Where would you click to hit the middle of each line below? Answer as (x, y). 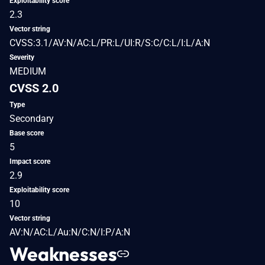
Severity (22, 57)
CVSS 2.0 (34, 88)
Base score (27, 133)
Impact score (30, 161)
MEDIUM (28, 71)
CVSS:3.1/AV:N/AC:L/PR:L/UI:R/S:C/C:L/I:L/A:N (110, 43)
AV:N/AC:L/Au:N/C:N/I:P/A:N (70, 232)
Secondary (32, 118)
